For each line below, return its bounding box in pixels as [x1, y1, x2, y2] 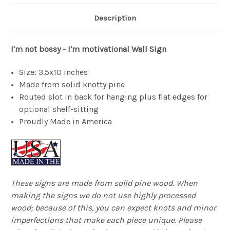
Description [94, 13, 136, 23]
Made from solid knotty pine [19, 79, 125, 89]
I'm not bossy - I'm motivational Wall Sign [11, 44, 166, 54]
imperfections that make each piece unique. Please [11, 215, 202, 225]
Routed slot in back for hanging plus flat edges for [19, 91, 208, 102]
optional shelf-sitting [19, 104, 99, 114]
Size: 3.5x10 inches [19, 67, 88, 77]
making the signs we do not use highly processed [11, 190, 196, 200]
